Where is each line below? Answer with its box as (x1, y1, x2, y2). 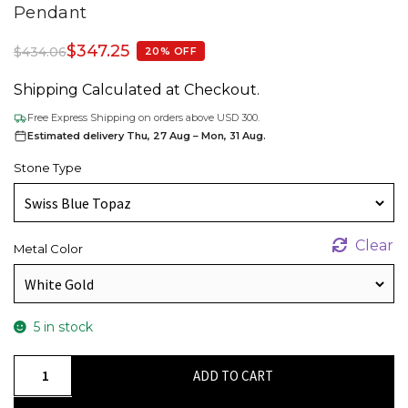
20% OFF (145, 45, 198, 58)
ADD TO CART (192, 366, 273, 384)
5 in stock (33, 318, 93, 335)
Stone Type (14, 159, 82, 175)
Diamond (13, 380, 79, 398)
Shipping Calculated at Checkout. (14, 80, 260, 98)
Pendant (14, 2, 87, 23)
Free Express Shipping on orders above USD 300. (27, 110, 260, 124)
